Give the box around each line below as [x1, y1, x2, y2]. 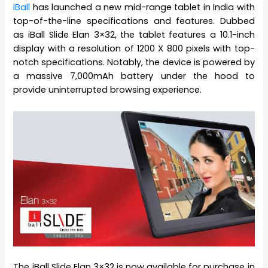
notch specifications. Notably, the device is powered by [13, 56, 255, 69]
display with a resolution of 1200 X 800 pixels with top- [13, 42, 255, 55]
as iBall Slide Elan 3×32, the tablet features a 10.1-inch [13, 29, 255, 41]
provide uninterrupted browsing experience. [13, 84, 202, 96]
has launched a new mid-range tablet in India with [30, 1, 255, 14]
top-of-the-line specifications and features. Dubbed [13, 15, 255, 28]
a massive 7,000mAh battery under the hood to [13, 70, 255, 83]
